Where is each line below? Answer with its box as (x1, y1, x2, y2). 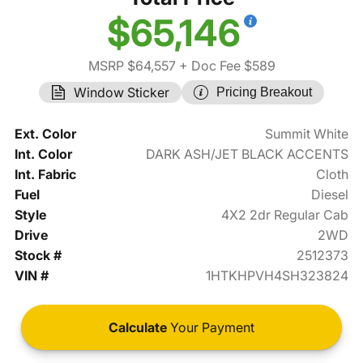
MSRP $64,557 (88, 58, 176, 75)
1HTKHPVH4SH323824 (206, 267, 349, 284)
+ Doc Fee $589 (175, 58, 275, 75)
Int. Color (14, 146, 72, 163)
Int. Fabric (14, 166, 76, 183)
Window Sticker (74, 84, 169, 101)
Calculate (109, 319, 167, 336)
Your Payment (167, 319, 254, 336)
